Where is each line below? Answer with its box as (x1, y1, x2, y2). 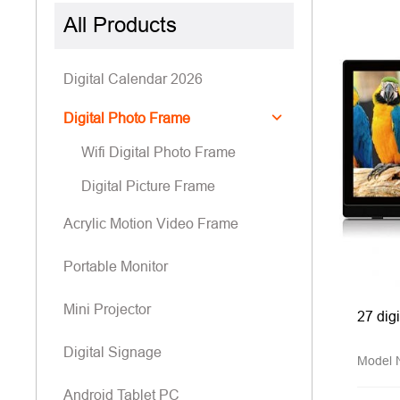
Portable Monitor (63, 258, 169, 274)
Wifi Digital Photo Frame (81, 144, 237, 160)
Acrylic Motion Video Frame (63, 215, 239, 231)
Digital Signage (63, 344, 162, 360)
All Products (63, 13, 178, 37)
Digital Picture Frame (81, 178, 216, 194)
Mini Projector (63, 301, 152, 317)
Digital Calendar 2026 (63, 71, 204, 87)
